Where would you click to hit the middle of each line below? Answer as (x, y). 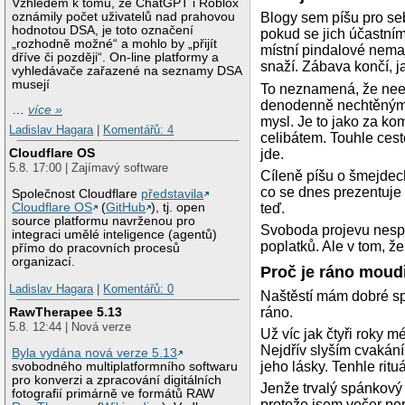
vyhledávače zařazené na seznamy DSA (127, 71)
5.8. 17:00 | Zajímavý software (89, 168)
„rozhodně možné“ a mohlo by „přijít (115, 43)
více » (46, 110)
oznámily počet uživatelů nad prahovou (124, 16)
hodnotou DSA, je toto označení (103, 30)
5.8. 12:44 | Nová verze (71, 327)
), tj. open (179, 208)
